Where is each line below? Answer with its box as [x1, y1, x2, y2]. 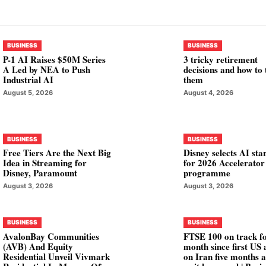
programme [183, 166, 231, 180]
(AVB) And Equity [2, 239, 73, 253]
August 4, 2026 [183, 88, 234, 97]
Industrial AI [2, 72, 53, 86]
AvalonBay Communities [2, 229, 99, 243]
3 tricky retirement [183, 52, 258, 66]
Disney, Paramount [2, 166, 77, 180]
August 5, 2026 [2, 88, 53, 97]
